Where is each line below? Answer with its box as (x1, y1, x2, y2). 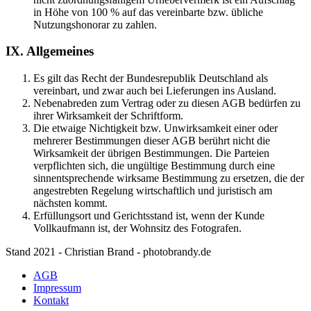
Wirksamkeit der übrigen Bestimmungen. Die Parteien (33, 147, 269, 160)
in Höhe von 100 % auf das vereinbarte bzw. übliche (33, 6, 263, 18)
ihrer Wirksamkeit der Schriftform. (33, 110, 183, 122)
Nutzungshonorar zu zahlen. (33, 18, 157, 31)
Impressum (33, 282, 81, 294)
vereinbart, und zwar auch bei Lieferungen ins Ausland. (33, 85, 276, 97)
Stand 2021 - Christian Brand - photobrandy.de (6, 246, 211, 258)
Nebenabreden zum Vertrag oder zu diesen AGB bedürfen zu (33, 97, 301, 110)
